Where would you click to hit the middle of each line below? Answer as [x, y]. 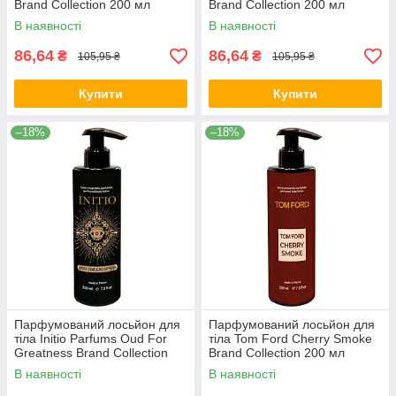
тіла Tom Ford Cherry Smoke [290, 339]
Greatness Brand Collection [91, 353]
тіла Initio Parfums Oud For [91, 339]
